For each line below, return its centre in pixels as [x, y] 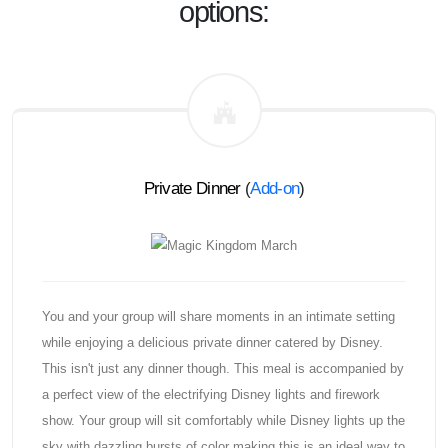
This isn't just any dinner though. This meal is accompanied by [222, 369]
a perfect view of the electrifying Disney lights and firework [210, 395]
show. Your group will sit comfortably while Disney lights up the [223, 421]
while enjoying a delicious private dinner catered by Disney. [212, 343]
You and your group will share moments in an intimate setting [218, 317]
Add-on [275, 188]
